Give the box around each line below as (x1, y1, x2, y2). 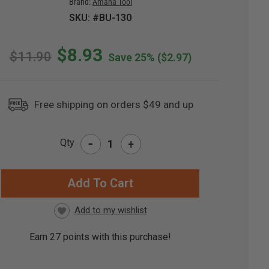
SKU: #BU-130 (69, 12, 132, 24)
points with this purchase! (61, 231, 172, 243)
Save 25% (107, 51, 155, 64)
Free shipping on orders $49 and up (34, 98, 194, 111)
